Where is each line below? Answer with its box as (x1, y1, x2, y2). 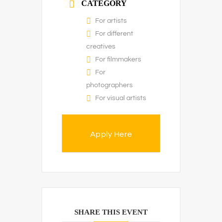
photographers (86, 82, 133, 89)
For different (95, 30, 133, 37)
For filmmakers (95, 56, 141, 63)
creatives (86, 43, 115, 50)
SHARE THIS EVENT (74, 208, 148, 216)
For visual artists (95, 95, 146, 102)
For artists (95, 17, 127, 24)
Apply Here (90, 130, 132, 138)
